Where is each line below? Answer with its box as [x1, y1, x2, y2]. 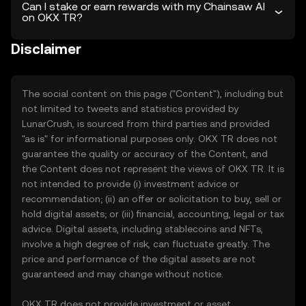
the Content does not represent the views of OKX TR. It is [22, 163, 284, 174]
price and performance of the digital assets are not [22, 253, 255, 264]
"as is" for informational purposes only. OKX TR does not [22, 133, 277, 144]
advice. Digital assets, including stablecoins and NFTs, [22, 223, 263, 234]
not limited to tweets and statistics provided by [22, 103, 239, 114]
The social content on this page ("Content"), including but [22, 88, 283, 99]
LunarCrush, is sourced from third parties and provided [22, 118, 270, 129]
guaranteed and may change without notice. [22, 268, 223, 279]
